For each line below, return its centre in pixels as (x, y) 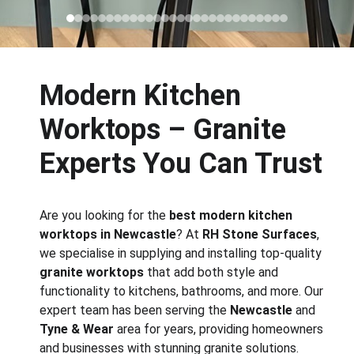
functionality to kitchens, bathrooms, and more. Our (183, 291)
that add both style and (213, 272)
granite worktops (92, 272)
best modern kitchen (233, 215)
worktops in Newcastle (108, 234)
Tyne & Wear (77, 329)
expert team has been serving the (135, 310)
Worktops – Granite (167, 130)
